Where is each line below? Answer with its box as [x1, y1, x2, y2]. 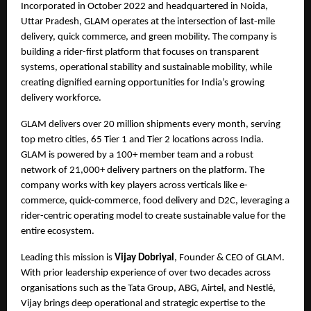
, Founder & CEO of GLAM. [174, 252, 285, 263]
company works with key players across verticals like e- [21, 180, 248, 191]
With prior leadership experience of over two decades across [21, 267, 271, 278]
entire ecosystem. [21, 226, 94, 237]
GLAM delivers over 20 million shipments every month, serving [21, 119, 280, 130]
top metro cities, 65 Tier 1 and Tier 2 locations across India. [21, 134, 264, 145]
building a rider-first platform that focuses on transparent [21, 47, 259, 58]
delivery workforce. [21, 92, 101, 103]
